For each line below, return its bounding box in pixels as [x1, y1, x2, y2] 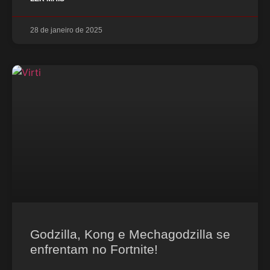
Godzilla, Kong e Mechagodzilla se [30, 227, 230, 241]
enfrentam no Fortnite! [30, 242, 158, 256]
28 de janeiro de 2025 [30, 26, 102, 34]
